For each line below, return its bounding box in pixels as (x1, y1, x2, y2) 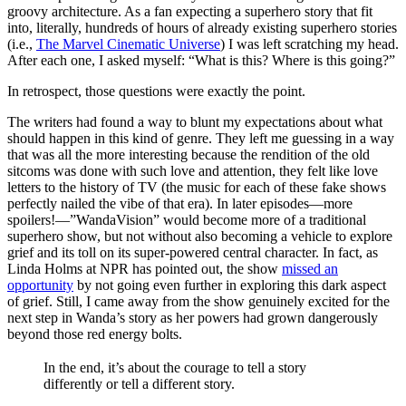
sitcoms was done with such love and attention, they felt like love (7, 162, 378, 179)
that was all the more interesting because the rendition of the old (7, 146, 370, 162)
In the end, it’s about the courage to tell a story (43, 360, 306, 376)
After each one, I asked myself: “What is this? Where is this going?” (7, 52, 395, 68)
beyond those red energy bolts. (7, 325, 182, 342)
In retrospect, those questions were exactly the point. (7, 82, 305, 99)
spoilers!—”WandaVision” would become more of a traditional (7, 211, 366, 227)
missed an (282, 260, 338, 276)
